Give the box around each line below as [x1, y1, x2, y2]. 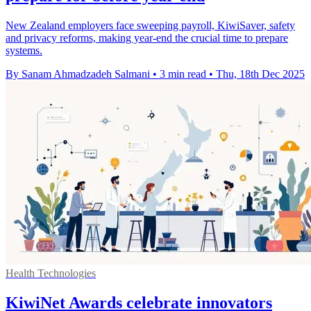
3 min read [160, 67, 206, 80]
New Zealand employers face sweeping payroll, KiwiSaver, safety [6, 19, 295, 31]
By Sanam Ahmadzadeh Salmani [6, 67, 150, 80]
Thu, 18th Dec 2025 [216, 67, 305, 80]
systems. [6, 44, 42, 56]
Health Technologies [6, 267, 96, 279]
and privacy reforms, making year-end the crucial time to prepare [6, 31, 288, 44]
